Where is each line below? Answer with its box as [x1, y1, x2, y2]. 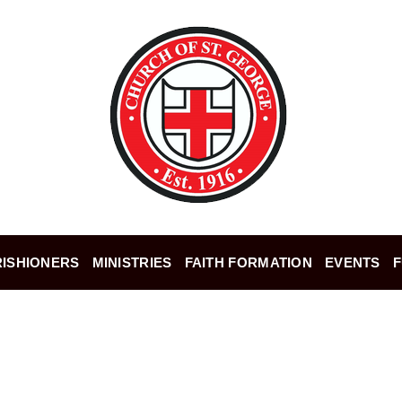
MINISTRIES [92, 255, 172, 270]
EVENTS [324, 255, 380, 270]
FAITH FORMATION [184, 255, 312, 270]
